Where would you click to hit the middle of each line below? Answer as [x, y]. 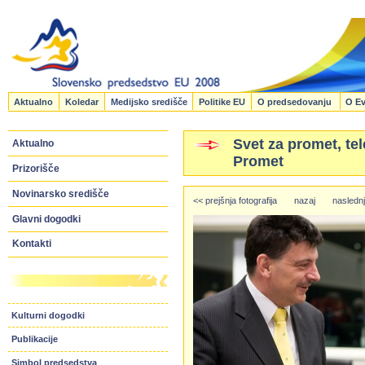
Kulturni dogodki [48, 315]
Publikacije [35, 339]
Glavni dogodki [46, 219]
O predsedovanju [295, 101]
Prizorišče [35, 168]
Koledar [82, 101]
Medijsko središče [149, 101]
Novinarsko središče [60, 193]
